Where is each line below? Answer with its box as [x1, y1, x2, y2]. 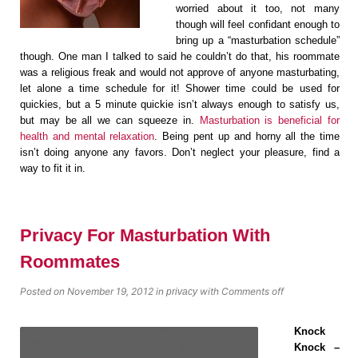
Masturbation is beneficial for [199, 114, 340, 127]
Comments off [221, 285, 284, 298]
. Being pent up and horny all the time [154, 130, 340, 143]
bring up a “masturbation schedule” [176, 34, 340, 47]
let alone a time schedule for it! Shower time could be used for [20, 82, 340, 95]
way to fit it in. [20, 162, 86, 175]
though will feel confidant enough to [176, 18, 340, 31]
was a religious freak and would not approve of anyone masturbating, [20, 66, 340, 79]
